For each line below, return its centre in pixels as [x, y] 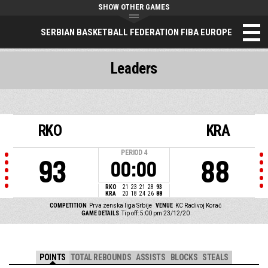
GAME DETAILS [100, 213]
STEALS [215, 258]
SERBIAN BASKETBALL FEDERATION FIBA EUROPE [136, 32]
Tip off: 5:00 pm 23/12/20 [155, 213]
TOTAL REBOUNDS [101, 258]
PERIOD [132, 153]
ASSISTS [151, 258]
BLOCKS [184, 258]
